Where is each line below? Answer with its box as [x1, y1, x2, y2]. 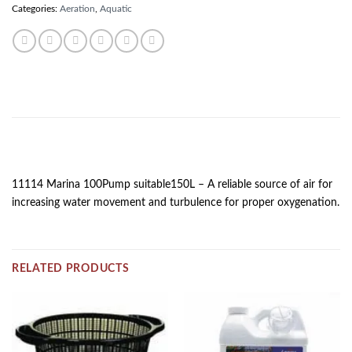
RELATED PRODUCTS [12, 262, 130, 275]
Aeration [60, 4, 95, 13]
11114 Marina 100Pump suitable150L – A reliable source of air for [12, 178, 332, 190]
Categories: [12, 4, 60, 13]
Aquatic [100, 4, 132, 13]
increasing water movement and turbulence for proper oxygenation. [12, 196, 339, 208]
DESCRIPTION [18, 148, 85, 157]
